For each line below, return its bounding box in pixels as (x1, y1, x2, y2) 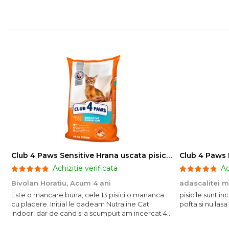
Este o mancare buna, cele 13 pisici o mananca (11, 191, 164, 199)
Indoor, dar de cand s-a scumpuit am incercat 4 (11, 209, 167, 217)
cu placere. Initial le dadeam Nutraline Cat (11, 200, 149, 208)
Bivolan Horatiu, (11, 179, 70, 187)
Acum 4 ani (70, 179, 111, 187)
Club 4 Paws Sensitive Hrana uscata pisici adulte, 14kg (166, 151, 172, 160)
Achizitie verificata (53, 164, 118, 173)
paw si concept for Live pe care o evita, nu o (11, 218, 156, 226)
